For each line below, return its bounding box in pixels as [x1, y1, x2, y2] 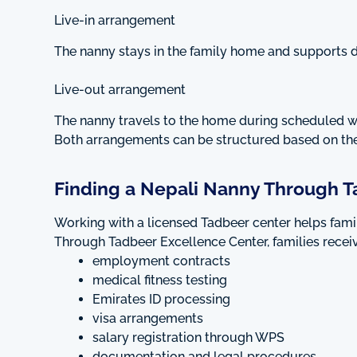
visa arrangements [92, 311, 203, 327]
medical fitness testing [92, 273, 227, 288]
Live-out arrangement [54, 81, 186, 97]
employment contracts [92, 253, 230, 269]
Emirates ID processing [92, 292, 230, 308]
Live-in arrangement [54, 13, 175, 29]
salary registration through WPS [92, 330, 284, 346]
